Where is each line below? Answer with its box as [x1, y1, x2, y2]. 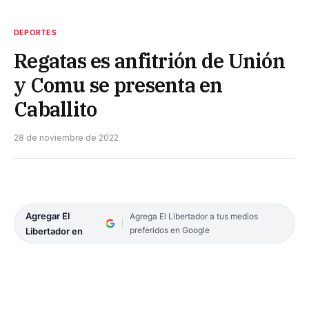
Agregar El [26, 210, 70, 221]
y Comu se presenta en [14, 71, 223, 98]
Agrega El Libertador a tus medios [129, 210, 258, 221]
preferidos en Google [129, 224, 210, 235]
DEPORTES [14, 27, 57, 37]
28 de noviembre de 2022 [14, 132, 119, 143]
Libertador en [26, 225, 83, 237]
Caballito [14, 95, 97, 122]
